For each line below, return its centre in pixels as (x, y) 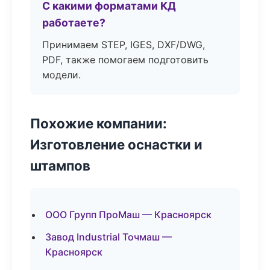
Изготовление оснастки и (116, 144)
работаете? (74, 23)
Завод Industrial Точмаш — (108, 237)
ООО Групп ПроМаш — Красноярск (128, 215)
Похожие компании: (99, 123)
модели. (61, 75)
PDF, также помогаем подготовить (125, 60)
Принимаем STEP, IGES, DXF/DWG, (124, 45)
